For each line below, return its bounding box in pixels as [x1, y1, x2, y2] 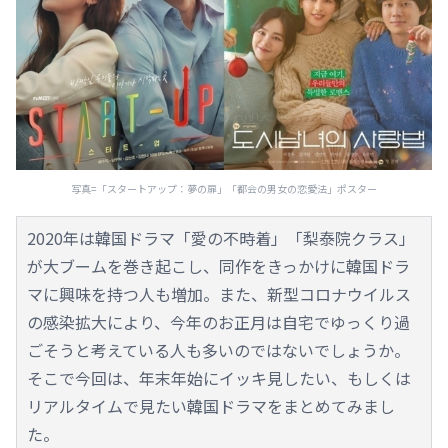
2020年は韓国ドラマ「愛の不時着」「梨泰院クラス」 [27, 225, 415, 250]
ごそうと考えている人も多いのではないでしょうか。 [27, 337, 410, 362]
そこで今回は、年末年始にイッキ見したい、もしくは [27, 365, 411, 390]
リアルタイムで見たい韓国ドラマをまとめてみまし [27, 393, 395, 418]
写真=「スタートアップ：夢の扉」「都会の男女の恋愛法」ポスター [71, 180, 377, 196]
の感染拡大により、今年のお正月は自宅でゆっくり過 [27, 309, 410, 334]
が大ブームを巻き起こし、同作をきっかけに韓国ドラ [27, 253, 410, 278]
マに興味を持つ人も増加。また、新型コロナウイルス [27, 281, 411, 306]
